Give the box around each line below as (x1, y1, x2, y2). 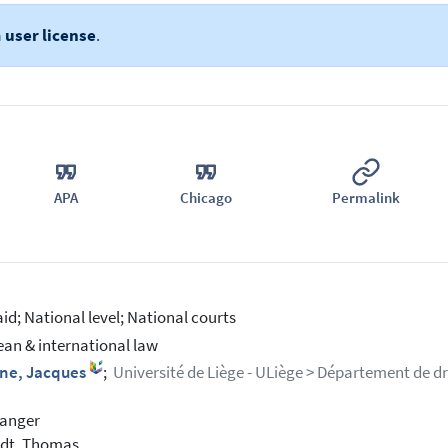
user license (4, 24, 96, 46)
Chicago (180, 187, 233, 207)
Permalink (331, 187, 400, 207)
